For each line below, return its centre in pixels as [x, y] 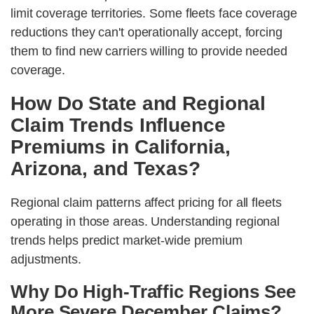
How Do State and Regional [138, 104]
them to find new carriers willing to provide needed [149, 52]
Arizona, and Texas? [106, 169]
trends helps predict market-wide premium [127, 241]
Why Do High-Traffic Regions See [153, 292]
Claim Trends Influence [118, 125]
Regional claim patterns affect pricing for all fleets [146, 203]
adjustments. [46, 260]
